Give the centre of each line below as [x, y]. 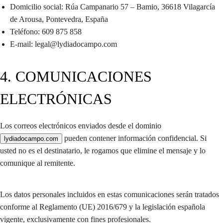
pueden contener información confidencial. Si [134, 138]
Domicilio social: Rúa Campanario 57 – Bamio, [86, 6]
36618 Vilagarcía [188, 6]
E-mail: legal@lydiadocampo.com [63, 44]
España [97, 19]
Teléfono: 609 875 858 [46, 31]
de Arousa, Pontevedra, [48, 19]
